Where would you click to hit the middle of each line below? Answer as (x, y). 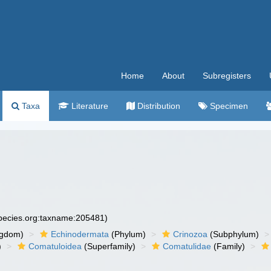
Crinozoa (191, 234)
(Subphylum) (233, 234)
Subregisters (227, 76)
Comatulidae (187, 246)
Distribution (158, 106)
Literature (89, 106)
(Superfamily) (109, 246)
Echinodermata (80, 234)
